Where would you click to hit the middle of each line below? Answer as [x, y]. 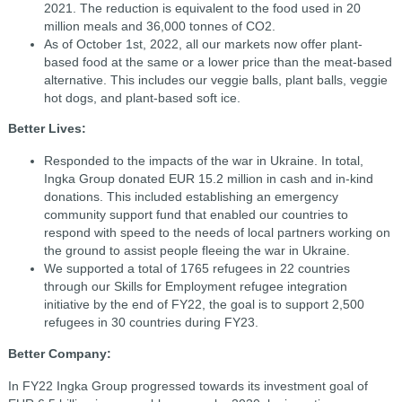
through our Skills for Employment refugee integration [195, 287]
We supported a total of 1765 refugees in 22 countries [197, 269]
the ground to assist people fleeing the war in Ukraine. [197, 251]
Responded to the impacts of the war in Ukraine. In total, [203, 161]
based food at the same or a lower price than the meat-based [218, 61]
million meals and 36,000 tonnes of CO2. [159, 26]
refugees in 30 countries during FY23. [151, 323]
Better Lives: [47, 129]
